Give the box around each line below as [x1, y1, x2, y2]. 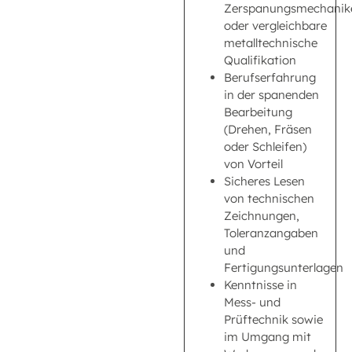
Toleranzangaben [224, 225, 318, 240]
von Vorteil [224, 156, 283, 171]
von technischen [224, 190, 314, 206]
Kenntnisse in [224, 277, 297, 292]
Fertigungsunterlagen [224, 259, 343, 275]
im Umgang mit [224, 328, 311, 344]
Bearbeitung [224, 104, 292, 119]
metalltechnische [224, 35, 317, 50]
